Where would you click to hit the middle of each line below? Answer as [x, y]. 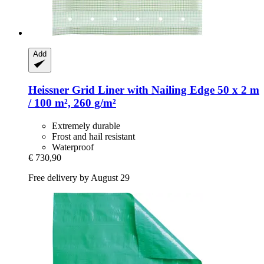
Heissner [49, 90]
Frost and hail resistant [93, 136]
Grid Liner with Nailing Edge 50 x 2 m [164, 90]
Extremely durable [86, 126]
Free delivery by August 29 [79, 177]
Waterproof [73, 147]
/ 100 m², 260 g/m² [72, 103]
